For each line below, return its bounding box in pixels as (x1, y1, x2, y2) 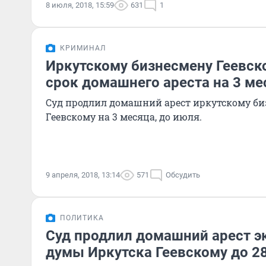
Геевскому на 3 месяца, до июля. (46, 110, 202, 123)
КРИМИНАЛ (60, 44, 106, 52)
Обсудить (166, 170, 200, 179)
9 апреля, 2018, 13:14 (46, 170, 120, 179)
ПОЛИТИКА (60, 214, 104, 222)
